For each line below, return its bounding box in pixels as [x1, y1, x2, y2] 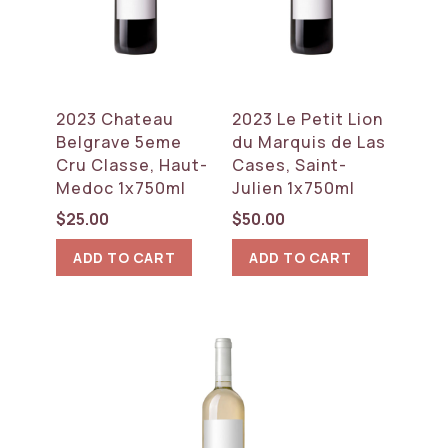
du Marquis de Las [232, 130, 387, 153]
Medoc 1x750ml [56, 176, 187, 199]
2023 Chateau [56, 107, 175, 130]
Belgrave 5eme [56, 130, 183, 153]
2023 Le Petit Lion [232, 107, 384, 130]
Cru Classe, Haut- [56, 153, 209, 176]
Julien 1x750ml [232, 176, 356, 199]
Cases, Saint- [232, 153, 348, 176]
